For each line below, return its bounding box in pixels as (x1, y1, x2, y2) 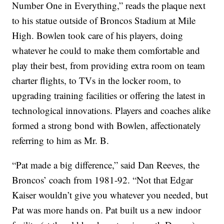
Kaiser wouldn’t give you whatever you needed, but (12, 188, 208, 201)
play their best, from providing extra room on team (12, 59, 205, 72)
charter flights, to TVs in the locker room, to (12, 74, 181, 87)
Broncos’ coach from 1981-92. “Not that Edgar (12, 173, 193, 186)
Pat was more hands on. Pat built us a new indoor (12, 203, 201, 216)
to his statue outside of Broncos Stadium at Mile (12, 14, 196, 27)
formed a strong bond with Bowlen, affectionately (12, 119, 201, 132)
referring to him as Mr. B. (12, 134, 109, 147)
